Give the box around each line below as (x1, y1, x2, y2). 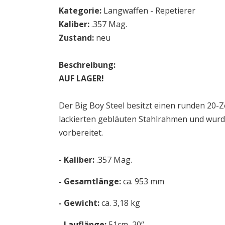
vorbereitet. (59, 127, 103, 138)
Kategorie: (59, 5, 101, 16)
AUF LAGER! (59, 72, 104, 84)
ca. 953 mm (121, 175, 164, 187)
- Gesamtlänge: (59, 175, 121, 187)
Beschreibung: (59, 59, 116, 70)
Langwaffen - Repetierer (101, 5, 195, 16)
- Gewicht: (59, 197, 101, 208)
